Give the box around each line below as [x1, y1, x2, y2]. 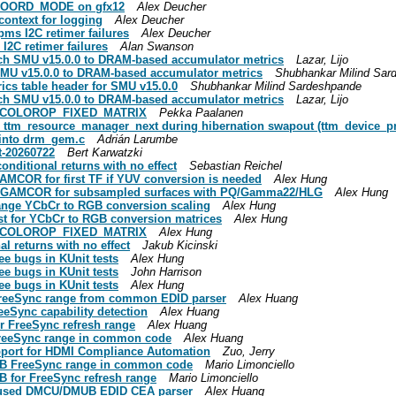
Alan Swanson [120, 39, 194, 53]
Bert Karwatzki [67, 145, 142, 159]
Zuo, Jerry [223, 344, 275, 358]
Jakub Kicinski [142, 238, 217, 252]
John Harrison [131, 264, 202, 278]
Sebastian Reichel [189, 158, 282, 172]
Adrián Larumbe [97, 132, 178, 146]
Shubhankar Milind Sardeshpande [190, 79, 362, 93]
